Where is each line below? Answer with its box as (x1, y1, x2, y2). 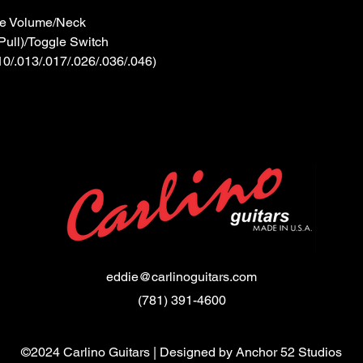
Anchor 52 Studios (236, 344, 342, 360)
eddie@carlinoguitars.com (106, 268, 257, 284)
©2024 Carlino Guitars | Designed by (21, 344, 236, 360)
